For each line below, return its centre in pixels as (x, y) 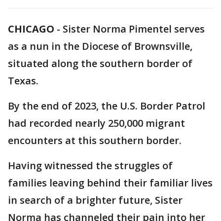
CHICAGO (31, 29)
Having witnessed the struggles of (90, 166)
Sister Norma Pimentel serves (134, 29)
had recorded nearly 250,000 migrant (96, 123)
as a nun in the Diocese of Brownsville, (100, 46)
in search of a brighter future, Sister (95, 200)
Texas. (23, 81)
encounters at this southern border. (95, 140)
